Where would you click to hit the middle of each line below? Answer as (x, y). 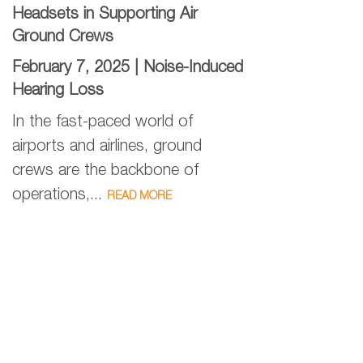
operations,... (60, 196)
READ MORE (139, 197)
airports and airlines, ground (107, 147)
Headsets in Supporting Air (105, 15)
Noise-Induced (193, 68)
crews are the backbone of (105, 171)
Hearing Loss (58, 91)
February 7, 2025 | (78, 68)
